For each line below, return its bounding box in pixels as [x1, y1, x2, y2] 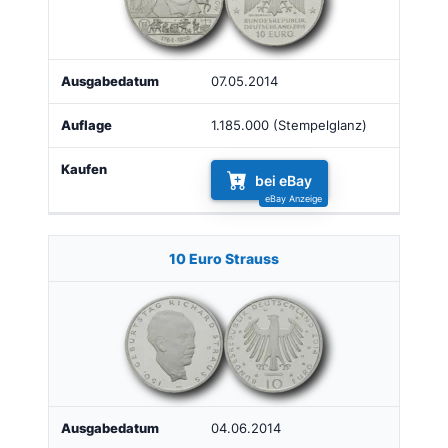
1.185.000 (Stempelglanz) [211, 117, 367, 133]
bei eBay [255, 171, 312, 189]
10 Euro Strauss [169, 249, 279, 267]
